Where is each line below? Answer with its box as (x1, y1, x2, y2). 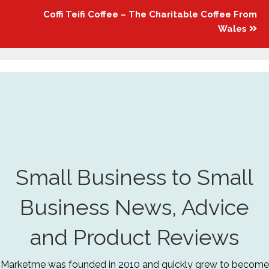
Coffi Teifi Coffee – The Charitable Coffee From (43, 9, 257, 20)
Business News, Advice (20, 195, 249, 220)
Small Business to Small (16, 165, 253, 190)
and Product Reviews (30, 225, 239, 250)
